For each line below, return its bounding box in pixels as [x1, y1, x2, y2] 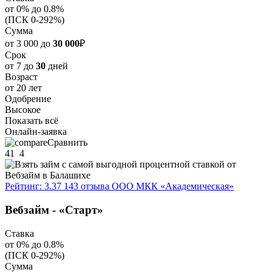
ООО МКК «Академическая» [112, 181, 234, 192]
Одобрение [5, 93, 51, 104]
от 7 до [5, 61, 36, 72]
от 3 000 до [5, 38, 53, 49]
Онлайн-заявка [5, 126, 67, 137]
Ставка [5, 228, 34, 239]
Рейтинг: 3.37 [5, 181, 61, 192]
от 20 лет [5, 83, 42, 93]
